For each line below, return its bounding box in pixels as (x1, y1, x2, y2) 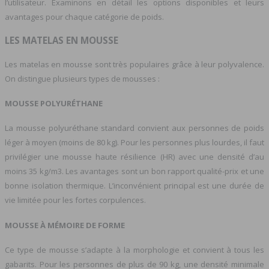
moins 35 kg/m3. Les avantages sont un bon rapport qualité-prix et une (5, 166, 264, 177)
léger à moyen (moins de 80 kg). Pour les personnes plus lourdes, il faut (5, 137, 264, 148)
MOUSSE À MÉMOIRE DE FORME (5, 219, 125, 231)
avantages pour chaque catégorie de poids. (5, 11, 164, 23)
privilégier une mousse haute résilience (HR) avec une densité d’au (5, 151, 264, 163)
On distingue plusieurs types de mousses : (5, 73, 160, 84)
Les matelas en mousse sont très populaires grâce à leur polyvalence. (5, 58, 264, 70)
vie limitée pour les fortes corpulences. (5, 195, 146, 206)
